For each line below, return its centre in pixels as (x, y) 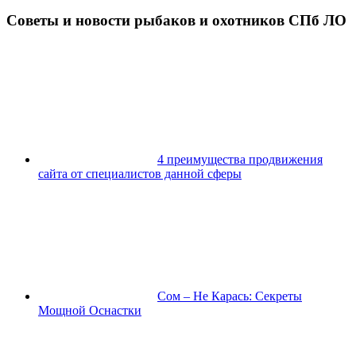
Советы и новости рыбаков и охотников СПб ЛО (176, 21)
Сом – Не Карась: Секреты (230, 296)
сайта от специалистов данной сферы (140, 173)
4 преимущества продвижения (240, 159)
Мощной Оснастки (90, 310)
